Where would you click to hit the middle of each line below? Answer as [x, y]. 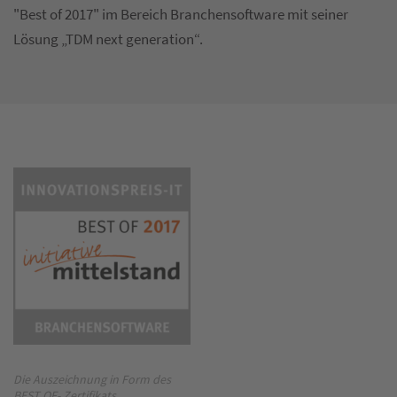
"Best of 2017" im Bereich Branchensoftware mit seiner [181, 14]
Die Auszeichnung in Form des [92, 380]
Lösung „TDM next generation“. [108, 39]
